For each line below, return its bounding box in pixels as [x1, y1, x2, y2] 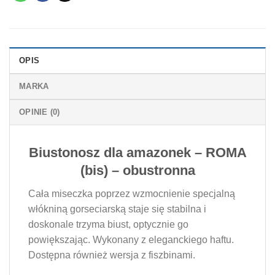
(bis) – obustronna [80, 163, 195, 178]
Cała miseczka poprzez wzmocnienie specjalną [28, 188, 235, 199]
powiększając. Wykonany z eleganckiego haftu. [28, 234, 234, 246]
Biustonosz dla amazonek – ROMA [28, 145, 247, 160]
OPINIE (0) [19, 107, 60, 117]
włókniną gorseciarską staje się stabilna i [28, 204, 206, 215]
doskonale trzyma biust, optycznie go [28, 219, 188, 230]
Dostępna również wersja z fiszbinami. [28, 250, 195, 261]
